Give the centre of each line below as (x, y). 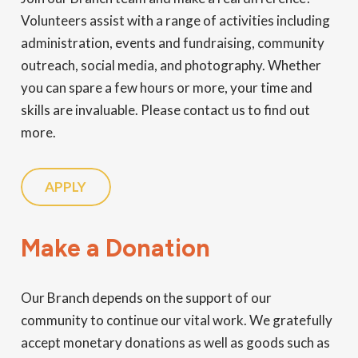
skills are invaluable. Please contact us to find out (165, 109)
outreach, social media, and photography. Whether (171, 65)
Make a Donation (115, 249)
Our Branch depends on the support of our (146, 297)
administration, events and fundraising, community (172, 42)
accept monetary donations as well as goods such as (175, 342)
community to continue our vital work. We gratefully (176, 320)
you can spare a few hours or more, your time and (166, 87)
